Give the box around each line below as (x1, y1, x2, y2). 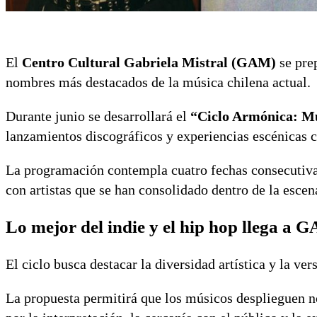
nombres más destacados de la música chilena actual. (6, 74, 311, 91)
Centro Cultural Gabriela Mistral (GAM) (22, 54, 276, 71)
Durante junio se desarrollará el (6, 108, 190, 125)
